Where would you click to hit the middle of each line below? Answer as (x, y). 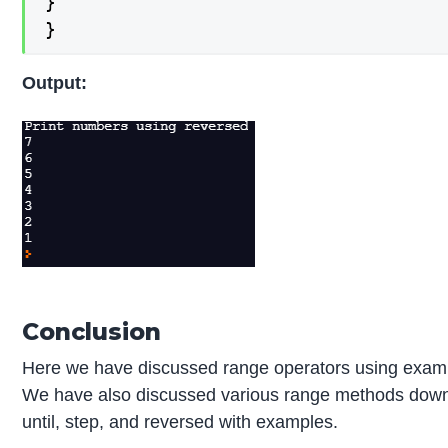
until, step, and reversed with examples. (180, 422)
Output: (55, 82)
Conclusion (92, 332)
